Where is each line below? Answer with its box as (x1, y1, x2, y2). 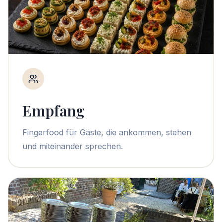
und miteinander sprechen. (22, 141, 123, 152)
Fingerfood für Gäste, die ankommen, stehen (22, 127, 191, 138)
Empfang (22, 101, 85, 121)
